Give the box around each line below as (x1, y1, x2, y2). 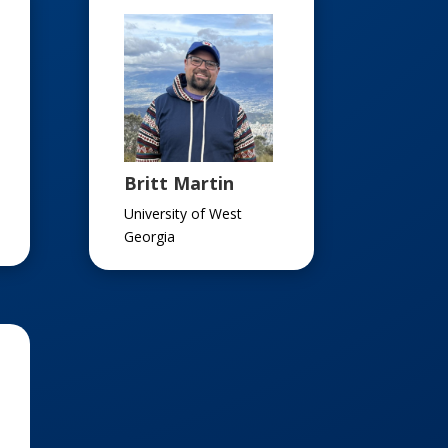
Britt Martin (124, 171, 235, 196)
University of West (124, 204, 243, 224)
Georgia (124, 227, 176, 247)
